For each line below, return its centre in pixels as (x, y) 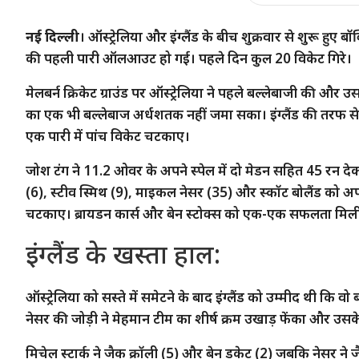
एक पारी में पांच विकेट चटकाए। (108, 135)
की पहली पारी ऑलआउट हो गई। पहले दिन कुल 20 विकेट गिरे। (189, 58)
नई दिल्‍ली (52, 36)
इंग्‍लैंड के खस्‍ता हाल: (123, 253)
